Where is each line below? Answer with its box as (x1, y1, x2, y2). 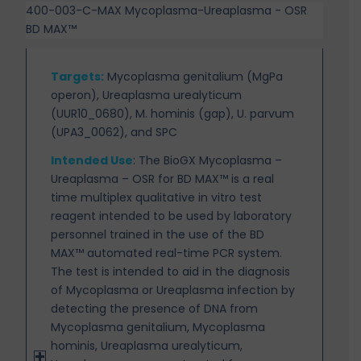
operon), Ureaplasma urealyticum (51, 86, 243, 103)
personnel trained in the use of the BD (51, 226, 265, 243)
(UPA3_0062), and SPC (51, 123, 178, 140)
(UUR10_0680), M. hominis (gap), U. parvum (51, 105, 295, 122)
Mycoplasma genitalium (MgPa (107, 68, 284, 85)
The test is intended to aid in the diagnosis (51, 263, 291, 280)
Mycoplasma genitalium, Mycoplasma (51, 318, 266, 335)
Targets (51, 68, 102, 85)
